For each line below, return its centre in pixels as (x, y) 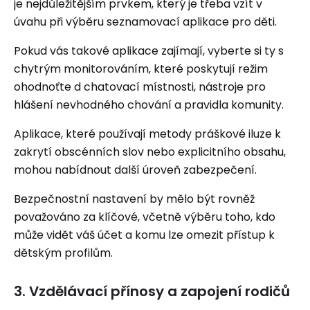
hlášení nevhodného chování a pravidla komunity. (149, 105)
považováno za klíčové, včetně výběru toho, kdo (145, 217)
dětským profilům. (63, 253)
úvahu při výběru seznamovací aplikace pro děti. (145, 22)
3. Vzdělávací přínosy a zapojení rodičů (152, 291)
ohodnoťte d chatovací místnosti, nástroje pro (140, 87)
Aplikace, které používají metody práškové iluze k (147, 134)
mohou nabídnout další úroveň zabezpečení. (135, 170)
